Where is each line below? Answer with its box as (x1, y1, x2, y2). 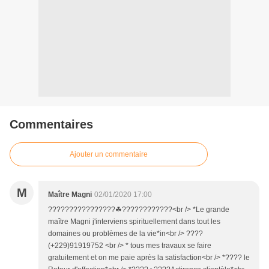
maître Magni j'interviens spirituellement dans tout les (48, 217, 220, 226)
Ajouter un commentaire (70, 150, 148, 159)
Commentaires (10, 117, 93, 131)
